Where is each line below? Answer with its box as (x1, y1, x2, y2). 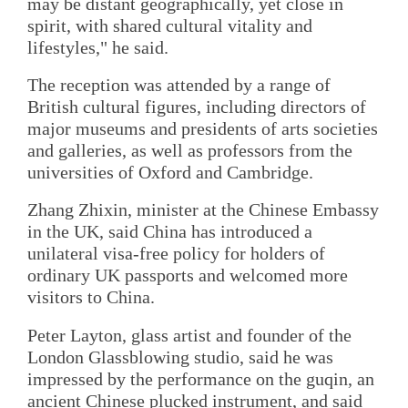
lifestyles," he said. (27, 36, 168, 57)
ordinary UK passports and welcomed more (27, 265, 348, 286)
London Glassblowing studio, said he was (27, 346, 333, 367)
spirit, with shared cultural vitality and (27, 15, 312, 36)
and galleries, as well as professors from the (27, 140, 352, 161)
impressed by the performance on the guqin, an (27, 368, 374, 389)
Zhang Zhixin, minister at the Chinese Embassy (27, 199, 379, 220)
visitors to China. (27, 287, 155, 308)
